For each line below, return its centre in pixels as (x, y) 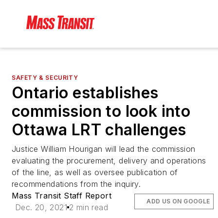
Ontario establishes (85, 93)
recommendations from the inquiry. (76, 184)
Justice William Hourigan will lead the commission (104, 149)
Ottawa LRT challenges (99, 130)
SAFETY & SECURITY (45, 78)
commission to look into (101, 111)
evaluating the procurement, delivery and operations (109, 161)
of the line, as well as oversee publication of (95, 173)
